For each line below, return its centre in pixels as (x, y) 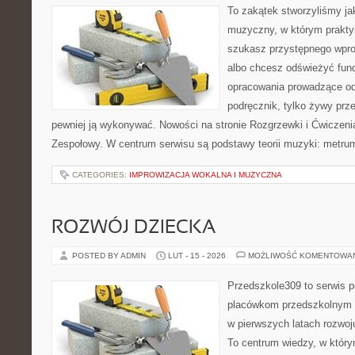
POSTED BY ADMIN (110, 256)
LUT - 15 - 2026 (197, 256)
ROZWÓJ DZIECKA (134, 228)
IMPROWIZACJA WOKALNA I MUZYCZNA (206, 175)
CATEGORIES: (101, 175)
